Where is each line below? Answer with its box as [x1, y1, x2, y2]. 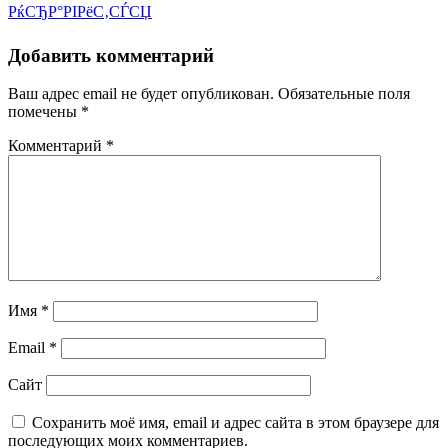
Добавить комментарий [8, 44, 214, 66]
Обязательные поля [278, 85, 410, 103]
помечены [8, 103, 81, 121]
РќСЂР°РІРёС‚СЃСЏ [8, 2, 152, 20]
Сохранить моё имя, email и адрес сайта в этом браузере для [32, 414, 439, 432]
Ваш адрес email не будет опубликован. [8, 85, 274, 103]
